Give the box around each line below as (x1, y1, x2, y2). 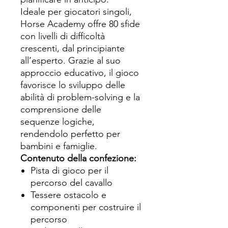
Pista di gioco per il (31, 165, 108, 176)
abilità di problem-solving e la (20, 92, 140, 103)
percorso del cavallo (31, 177, 112, 188)
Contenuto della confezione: (20, 153, 136, 164)
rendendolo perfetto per (20, 128, 120, 139)
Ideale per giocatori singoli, (20, 6, 132, 17)
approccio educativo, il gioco (20, 67, 139, 78)
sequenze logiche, (20, 116, 95, 127)
